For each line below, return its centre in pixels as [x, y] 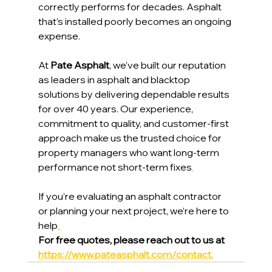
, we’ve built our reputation [168, 65]
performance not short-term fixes [115, 167]
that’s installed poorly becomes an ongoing [135, 22]
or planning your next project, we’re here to [134, 211]
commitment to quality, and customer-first [134, 124]
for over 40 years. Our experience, [116, 109]
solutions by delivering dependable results [134, 94]
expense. [59, 36]
